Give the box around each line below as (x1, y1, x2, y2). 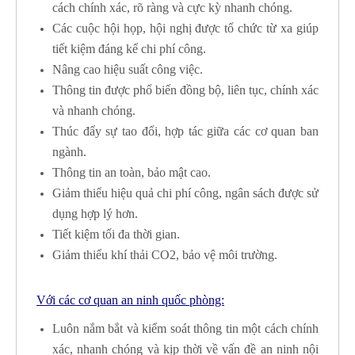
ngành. (52, 144, 86, 158)
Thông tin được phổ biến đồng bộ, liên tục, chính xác (52, 82, 319, 97)
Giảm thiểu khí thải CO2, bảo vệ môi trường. (52, 247, 277, 261)
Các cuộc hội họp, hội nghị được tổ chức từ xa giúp (52, 21, 319, 35)
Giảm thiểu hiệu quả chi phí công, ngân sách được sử (52, 185, 319, 200)
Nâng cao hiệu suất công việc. (52, 62, 203, 76)
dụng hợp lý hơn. (52, 206, 138, 220)
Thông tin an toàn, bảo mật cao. (52, 165, 211, 179)
